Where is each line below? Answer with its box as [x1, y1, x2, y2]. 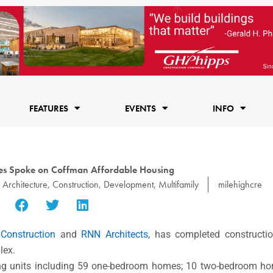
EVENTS [124, 102, 156, 115]
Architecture [2, 177, 48, 191]
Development [103, 177, 154, 191]
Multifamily [158, 177, 199, 191]
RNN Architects [81, 228, 148, 240]
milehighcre [218, 177, 262, 191]
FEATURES [29, 102, 68, 115]
